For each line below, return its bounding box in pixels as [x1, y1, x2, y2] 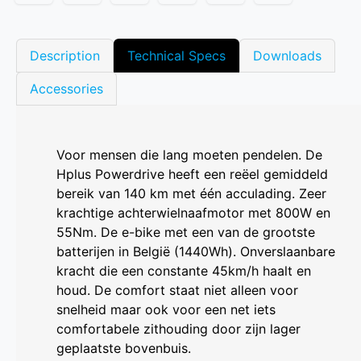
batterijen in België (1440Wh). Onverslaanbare [56, 243, 335, 260]
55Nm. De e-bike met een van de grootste [56, 224, 315, 241]
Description [30, 48, 100, 64]
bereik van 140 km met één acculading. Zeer [56, 185, 326, 202]
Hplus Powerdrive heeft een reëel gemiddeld [56, 166, 328, 183]
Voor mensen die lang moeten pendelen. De [56, 147, 322, 164]
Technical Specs [127, 48, 226, 64]
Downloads [253, 48, 322, 64]
